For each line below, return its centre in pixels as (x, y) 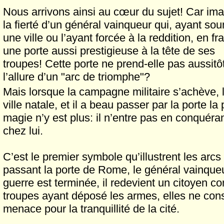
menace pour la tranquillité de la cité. (91, 209)
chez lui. (23, 131)
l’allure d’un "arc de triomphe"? (76, 77)
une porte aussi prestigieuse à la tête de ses (109, 51)
